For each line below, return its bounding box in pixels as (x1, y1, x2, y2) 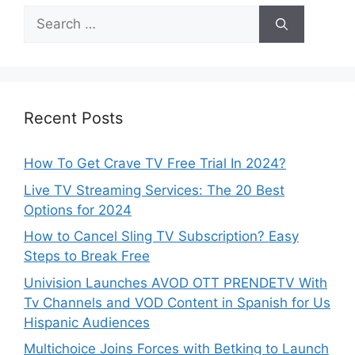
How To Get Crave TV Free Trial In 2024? (24, 155, 286, 172)
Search (23, 6, 67, 23)
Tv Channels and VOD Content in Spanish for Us (24, 294, 330, 311)
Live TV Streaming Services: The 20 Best (24, 181, 284, 198)
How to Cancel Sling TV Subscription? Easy (24, 228, 299, 245)
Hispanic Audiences (24, 314, 150, 330)
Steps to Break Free (24, 248, 150, 265)
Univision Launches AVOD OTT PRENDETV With (24, 274, 327, 291)
